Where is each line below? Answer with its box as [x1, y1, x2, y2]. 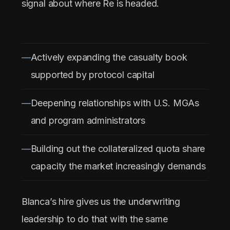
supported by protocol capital [30, 69, 155, 80]
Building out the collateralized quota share [30, 143, 205, 154]
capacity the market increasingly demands [30, 160, 206, 171]
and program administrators [30, 114, 146, 126]
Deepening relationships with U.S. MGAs [30, 97, 200, 108]
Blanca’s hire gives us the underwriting [21, 196, 181, 207]
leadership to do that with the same [21, 213, 168, 224]
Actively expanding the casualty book [30, 51, 187, 63]
